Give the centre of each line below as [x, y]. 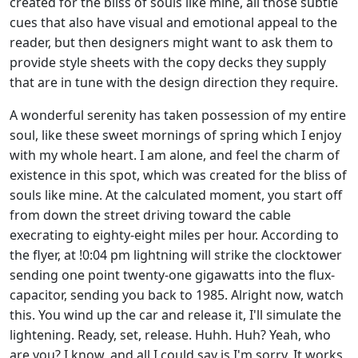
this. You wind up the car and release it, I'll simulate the [175, 315]
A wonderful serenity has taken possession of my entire [178, 115]
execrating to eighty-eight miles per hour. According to [174, 235]
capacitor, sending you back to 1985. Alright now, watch [177, 295]
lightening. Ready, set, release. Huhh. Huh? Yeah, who [170, 335]
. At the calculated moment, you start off [221, 195]
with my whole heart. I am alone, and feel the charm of [175, 155]
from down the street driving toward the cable [150, 215]
